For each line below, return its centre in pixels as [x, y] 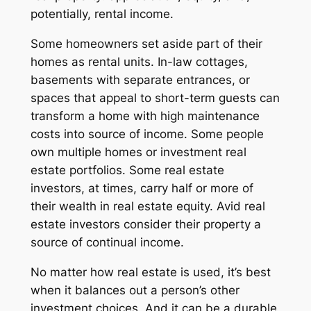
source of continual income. [107, 243]
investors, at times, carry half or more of [142, 188]
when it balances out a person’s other [135, 290]
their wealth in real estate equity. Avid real [148, 207]
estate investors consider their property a [145, 225]
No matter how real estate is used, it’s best [150, 272]
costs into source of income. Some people [147, 134]
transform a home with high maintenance [145, 116]
